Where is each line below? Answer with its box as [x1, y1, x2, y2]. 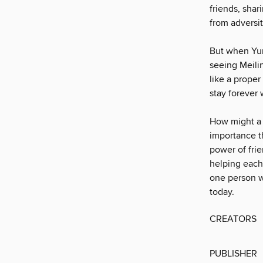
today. [210, 186, 234, 198]
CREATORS [210, 213, 257, 225]
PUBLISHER [210, 248, 257, 260]
